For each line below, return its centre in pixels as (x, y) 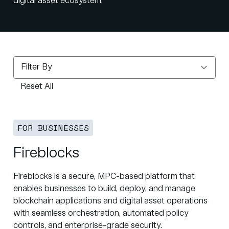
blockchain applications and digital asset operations (110, 201)
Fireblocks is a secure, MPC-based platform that (104, 177)
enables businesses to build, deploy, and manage (104, 189)
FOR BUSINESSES (53, 128)
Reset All (37, 87)
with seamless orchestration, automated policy (101, 213)
